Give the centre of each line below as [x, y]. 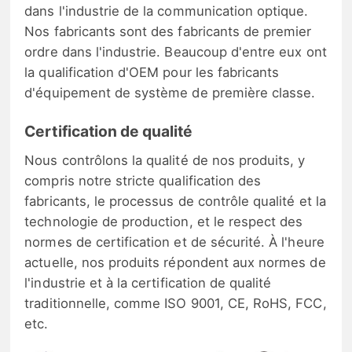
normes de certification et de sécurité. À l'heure [174, 242]
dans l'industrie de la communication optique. [167, 11]
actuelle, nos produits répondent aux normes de [175, 262]
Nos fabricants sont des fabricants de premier [168, 31]
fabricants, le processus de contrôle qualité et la [175, 201]
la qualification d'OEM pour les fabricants [152, 72]
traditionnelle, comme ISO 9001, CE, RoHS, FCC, [176, 303]
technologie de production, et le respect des [164, 221]
